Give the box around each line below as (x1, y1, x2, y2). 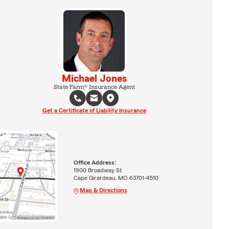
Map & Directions (79, 187, 127, 193)
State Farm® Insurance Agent (53, 84, 135, 90)
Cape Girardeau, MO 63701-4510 (73, 174, 158, 181)
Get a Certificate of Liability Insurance (42, 107, 146, 113)
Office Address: (73, 159, 116, 166)
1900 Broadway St (73, 167, 122, 173)
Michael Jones (61, 74, 127, 84)
